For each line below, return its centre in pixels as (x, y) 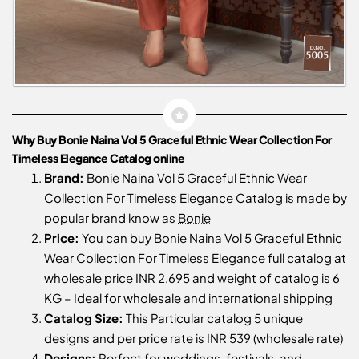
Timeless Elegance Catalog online (98, 157)
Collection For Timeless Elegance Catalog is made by (196, 197)
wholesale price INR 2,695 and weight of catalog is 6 (192, 277)
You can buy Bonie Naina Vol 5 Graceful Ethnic (211, 237)
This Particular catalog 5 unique (213, 317)
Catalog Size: (84, 317)
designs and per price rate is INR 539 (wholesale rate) (194, 337)
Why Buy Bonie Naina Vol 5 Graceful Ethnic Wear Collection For (172, 139)
